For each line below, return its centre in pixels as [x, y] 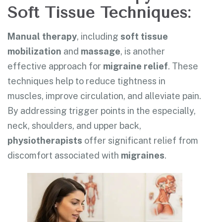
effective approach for [55, 66]
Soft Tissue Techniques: [99, 12]
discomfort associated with [64, 155]
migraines [143, 155]
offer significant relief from [140, 140]
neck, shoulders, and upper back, [74, 125]
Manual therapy [42, 36]
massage [101, 51]
